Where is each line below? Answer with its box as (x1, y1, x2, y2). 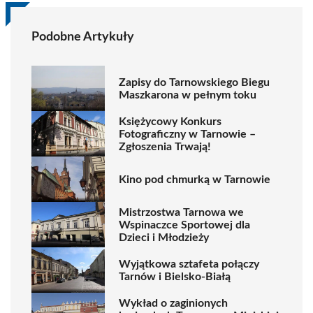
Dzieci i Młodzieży (119, 231, 209, 243)
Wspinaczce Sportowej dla (119, 219, 250, 231)
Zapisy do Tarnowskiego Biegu (119, 76, 270, 88)
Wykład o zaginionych (119, 297, 228, 309)
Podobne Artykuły (31, 31, 134, 43)
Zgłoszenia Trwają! (119, 140, 211, 152)
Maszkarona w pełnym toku (119, 89, 256, 101)
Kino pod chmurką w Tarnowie (119, 173, 270, 185)
